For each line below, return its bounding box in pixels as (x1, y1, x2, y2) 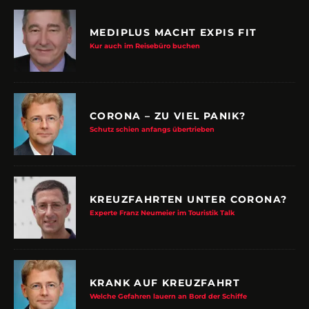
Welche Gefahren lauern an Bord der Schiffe (90, 292, 247, 301)
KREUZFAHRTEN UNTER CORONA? (90, 193, 288, 206)
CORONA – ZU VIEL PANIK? (90, 110, 246, 123)
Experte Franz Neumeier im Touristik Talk (90, 209, 235, 217)
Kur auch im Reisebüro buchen (90, 42, 200, 50)
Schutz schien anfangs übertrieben (90, 126, 215, 134)
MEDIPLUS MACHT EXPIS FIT (90, 26, 257, 39)
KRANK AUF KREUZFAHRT (90, 277, 240, 290)
